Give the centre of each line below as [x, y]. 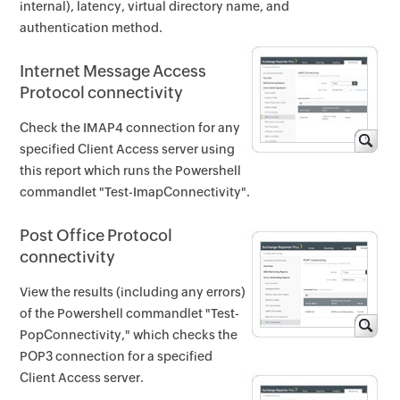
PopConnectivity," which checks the [129, 335]
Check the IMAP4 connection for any [130, 128]
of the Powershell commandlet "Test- [130, 314]
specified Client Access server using [128, 150]
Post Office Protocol [96, 236]
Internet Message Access [113, 71]
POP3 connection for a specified [117, 357]
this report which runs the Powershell [131, 171]
